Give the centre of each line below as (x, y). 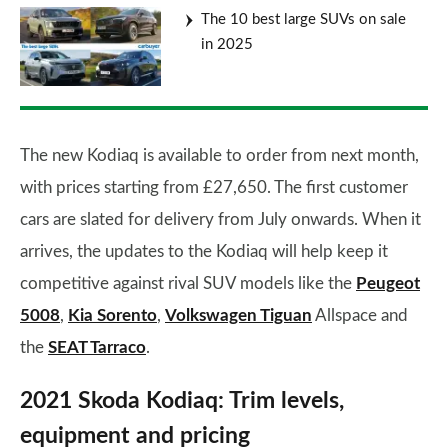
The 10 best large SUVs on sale (303, 19)
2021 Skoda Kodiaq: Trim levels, (182, 400)
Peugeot (388, 283)
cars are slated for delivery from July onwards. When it (220, 219)
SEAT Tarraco (97, 347)
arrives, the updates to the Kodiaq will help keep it (204, 251)
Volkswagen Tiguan (238, 315)
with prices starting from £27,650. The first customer (214, 187)
